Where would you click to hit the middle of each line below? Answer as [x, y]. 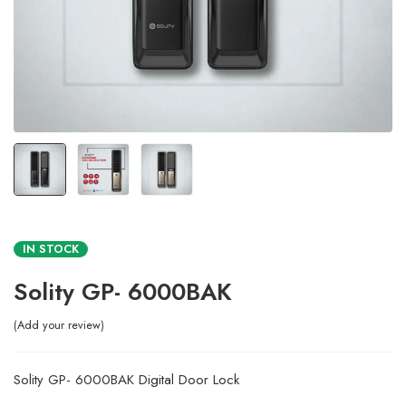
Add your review [59, 325]
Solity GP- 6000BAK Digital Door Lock [126, 380]
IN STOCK [51, 249]
